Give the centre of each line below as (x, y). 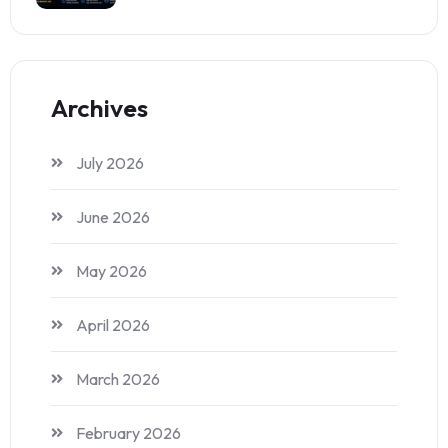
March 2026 (118, 379)
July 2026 (110, 163)
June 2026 (113, 217)
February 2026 (128, 433)
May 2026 (111, 271)
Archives (99, 108)
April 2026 (113, 325)
